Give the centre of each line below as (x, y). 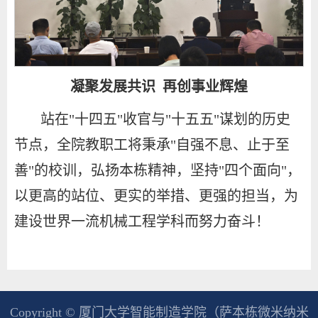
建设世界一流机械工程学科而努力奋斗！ (142, 221)
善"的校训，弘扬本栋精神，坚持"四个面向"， (158, 170)
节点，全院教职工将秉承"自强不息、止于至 (152, 144)
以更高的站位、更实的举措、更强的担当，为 (156, 196)
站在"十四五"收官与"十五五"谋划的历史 (166, 119)
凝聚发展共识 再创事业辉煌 (159, 86)
